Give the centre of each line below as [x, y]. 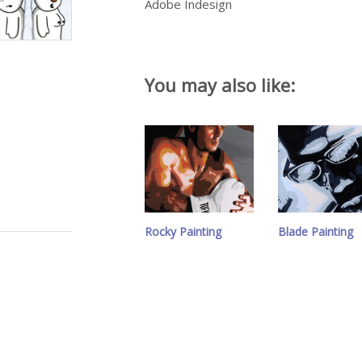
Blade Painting [316, 231]
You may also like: [220, 84]
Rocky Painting [183, 231]
